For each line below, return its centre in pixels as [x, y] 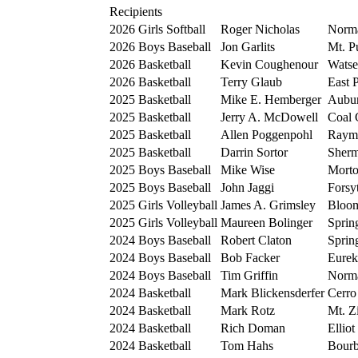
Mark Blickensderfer [272, 292]
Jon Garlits [248, 46]
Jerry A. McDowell [269, 117]
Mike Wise [248, 169]
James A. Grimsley [268, 205]
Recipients [136, 11]
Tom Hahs [247, 345]
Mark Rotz [248, 310]
